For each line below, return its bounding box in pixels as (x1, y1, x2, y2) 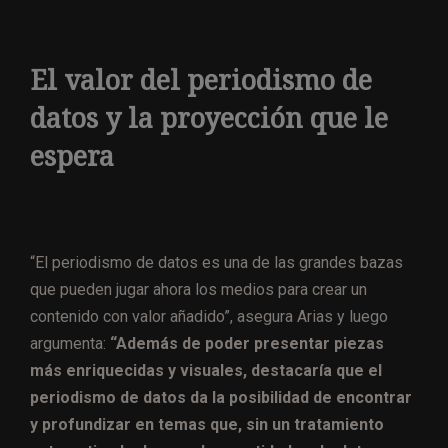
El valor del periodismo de (30, 65, 372, 97)
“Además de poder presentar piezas (110, 334, 384, 354)
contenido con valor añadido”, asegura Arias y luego (30, 307, 388, 327)
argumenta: (30, 334, 110, 354)
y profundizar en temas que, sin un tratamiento (30, 415, 384, 435)
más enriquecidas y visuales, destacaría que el (30, 361, 382, 381)
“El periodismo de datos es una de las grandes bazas (30, 253, 403, 273)
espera (30, 141, 114, 173)
